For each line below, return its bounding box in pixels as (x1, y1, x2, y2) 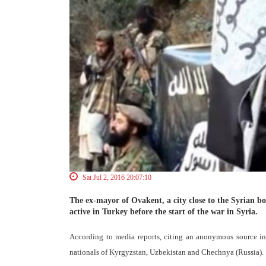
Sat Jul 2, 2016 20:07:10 (81, 173, 151, 182)
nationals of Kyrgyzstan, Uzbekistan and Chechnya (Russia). (69, 248, 264, 257)
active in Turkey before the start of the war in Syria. (69, 207, 258, 217)
